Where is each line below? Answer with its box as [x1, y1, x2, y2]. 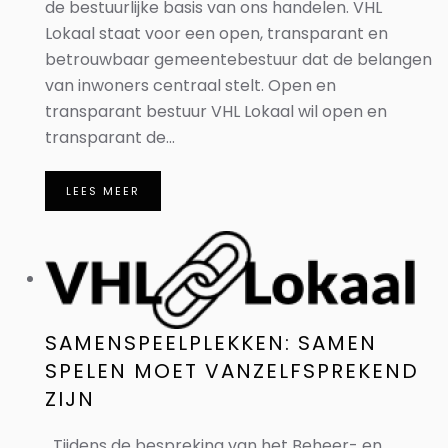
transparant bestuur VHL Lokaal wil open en [45, 100, 387, 123]
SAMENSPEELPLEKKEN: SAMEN [45, 329, 377, 357]
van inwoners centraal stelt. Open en [45, 74, 336, 97]
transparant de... [45, 126, 175, 149]
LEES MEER [66, 183, 140, 199]
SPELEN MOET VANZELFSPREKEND [45, 357, 419, 385]
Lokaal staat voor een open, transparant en [45, 22, 388, 45]
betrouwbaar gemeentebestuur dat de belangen [45, 48, 432, 71]
